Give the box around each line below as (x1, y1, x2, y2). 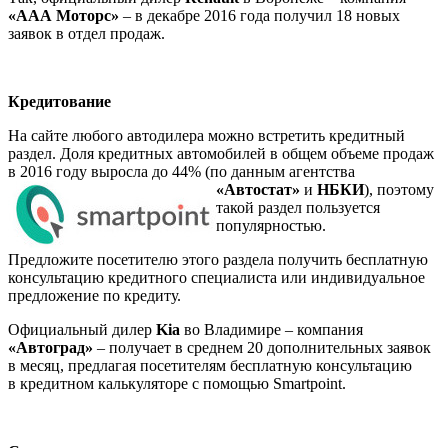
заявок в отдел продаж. (8, 24, 165, 42)
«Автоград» (8, 338, 93, 356)
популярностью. (216, 216, 326, 234)
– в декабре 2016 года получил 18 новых (119, 6, 400, 24)
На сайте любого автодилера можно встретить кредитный (8, 126, 405, 144)
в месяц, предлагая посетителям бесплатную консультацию (8, 356, 412, 374)
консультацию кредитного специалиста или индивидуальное (8, 268, 425, 286)
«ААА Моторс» (8, 6, 119, 24)
